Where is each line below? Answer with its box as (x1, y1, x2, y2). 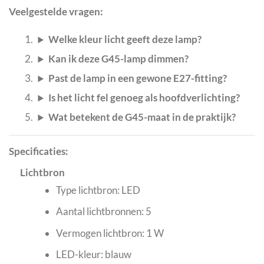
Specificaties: (9, 145, 68, 158)
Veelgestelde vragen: (9, 5, 103, 18)
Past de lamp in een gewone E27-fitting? (48, 72, 227, 85)
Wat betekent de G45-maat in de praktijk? (48, 111, 236, 124)
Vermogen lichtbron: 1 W (55, 226, 164, 239)
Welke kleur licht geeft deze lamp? (48, 33, 202, 46)
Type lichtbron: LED (55, 184, 140, 197)
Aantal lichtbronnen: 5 (55, 205, 151, 218)
